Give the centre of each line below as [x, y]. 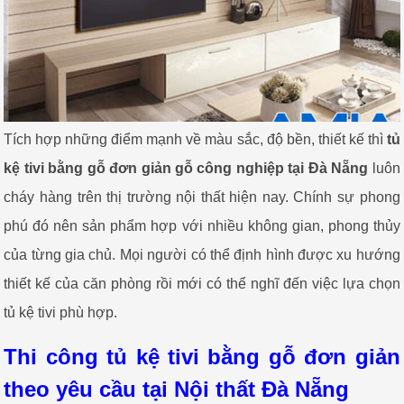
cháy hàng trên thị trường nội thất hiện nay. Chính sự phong [202, 197]
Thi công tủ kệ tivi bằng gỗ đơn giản [202, 356]
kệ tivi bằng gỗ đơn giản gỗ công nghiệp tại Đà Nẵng [186, 169]
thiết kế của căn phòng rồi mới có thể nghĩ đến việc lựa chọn [202, 284]
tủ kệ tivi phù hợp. [61, 313]
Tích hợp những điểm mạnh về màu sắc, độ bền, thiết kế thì [195, 140]
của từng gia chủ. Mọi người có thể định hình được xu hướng [202, 255]
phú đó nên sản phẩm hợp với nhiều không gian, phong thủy [202, 226]
